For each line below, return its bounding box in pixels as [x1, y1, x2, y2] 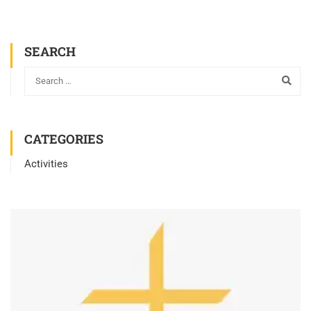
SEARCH [24, 43, 76, 60]
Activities [24, 157, 68, 170]
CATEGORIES [24, 130, 103, 147]
